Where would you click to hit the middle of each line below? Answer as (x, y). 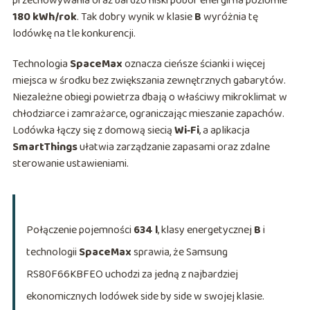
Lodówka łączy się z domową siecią (93, 131)
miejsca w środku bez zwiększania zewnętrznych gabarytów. (149, 81)
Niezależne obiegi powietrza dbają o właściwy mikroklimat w (149, 98)
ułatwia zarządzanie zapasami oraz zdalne (173, 147)
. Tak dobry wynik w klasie (135, 17)
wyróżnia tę (229, 17)
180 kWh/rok (44, 17)
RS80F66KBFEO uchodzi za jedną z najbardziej (132, 275)
